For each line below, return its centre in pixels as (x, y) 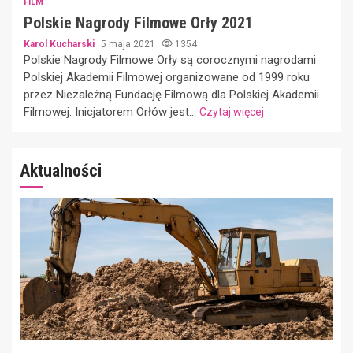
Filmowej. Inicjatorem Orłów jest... (111, 111)
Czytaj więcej (232, 111)
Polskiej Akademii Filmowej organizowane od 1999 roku (167, 77)
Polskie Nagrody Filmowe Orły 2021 (138, 22)
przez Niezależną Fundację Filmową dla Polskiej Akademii (171, 94)
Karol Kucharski (60, 44)
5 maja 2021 (129, 44)
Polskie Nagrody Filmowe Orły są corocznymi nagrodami (170, 59)
